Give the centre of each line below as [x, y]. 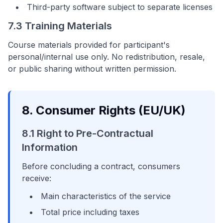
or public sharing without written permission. [92, 69]
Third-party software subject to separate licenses [120, 7]
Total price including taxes [90, 212]
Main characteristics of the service [106, 196]
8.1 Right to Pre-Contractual [88, 133]
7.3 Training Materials [60, 26]
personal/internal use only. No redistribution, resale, [107, 57]
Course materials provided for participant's [89, 45]
